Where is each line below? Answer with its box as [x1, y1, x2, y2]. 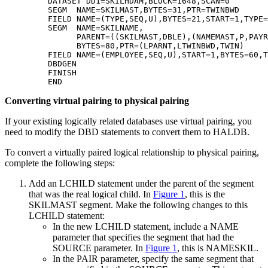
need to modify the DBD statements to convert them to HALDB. [5, 126, 249, 137]
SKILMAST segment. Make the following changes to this [29, 199, 248, 210]
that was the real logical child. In [29, 188, 153, 199]
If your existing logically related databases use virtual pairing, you [5, 115, 252, 126]
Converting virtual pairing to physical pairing [5, 95, 189, 106]
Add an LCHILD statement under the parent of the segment [29, 178, 254, 188]
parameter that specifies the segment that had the [53, 232, 234, 242]
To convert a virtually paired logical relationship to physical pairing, [5, 147, 259, 157]
